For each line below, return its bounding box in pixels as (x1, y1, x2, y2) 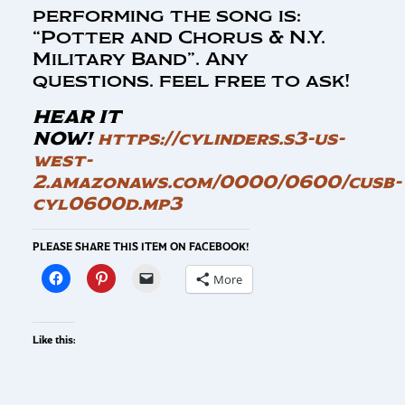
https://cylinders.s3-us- (98, 129, 344, 148)
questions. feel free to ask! (33, 71, 350, 90)
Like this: (33, 334, 75, 346)
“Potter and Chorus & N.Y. (33, 28, 325, 47)
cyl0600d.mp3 (33, 194, 182, 213)
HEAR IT (33, 108, 121, 127)
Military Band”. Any (33, 50, 249, 69)
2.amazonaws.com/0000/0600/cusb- (33, 173, 401, 192)
